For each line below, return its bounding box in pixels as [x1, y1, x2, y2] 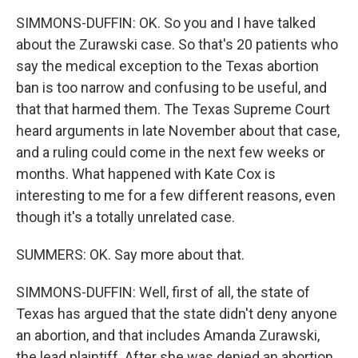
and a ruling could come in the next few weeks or [16, 144, 325, 161]
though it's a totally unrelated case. [16, 209, 235, 225]
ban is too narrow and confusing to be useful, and [16, 79, 327, 96]
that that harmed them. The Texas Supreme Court [16, 101, 330, 117]
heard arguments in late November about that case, [16, 122, 340, 139]
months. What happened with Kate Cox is [16, 165, 276, 182]
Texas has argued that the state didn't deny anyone [16, 305, 337, 322]
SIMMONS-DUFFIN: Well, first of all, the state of [16, 284, 310, 300]
